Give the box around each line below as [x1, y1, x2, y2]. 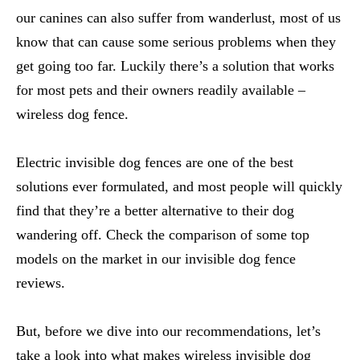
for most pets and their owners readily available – [16, 82, 305, 98]
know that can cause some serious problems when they [16, 34, 336, 50]
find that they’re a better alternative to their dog [16, 202, 294, 219]
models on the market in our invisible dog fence [16, 251, 296, 267]
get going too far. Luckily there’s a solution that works [16, 58, 334, 74]
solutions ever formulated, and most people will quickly [16, 178, 342, 194]
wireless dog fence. [16, 106, 129, 122]
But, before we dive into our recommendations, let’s [16, 323, 321, 339]
